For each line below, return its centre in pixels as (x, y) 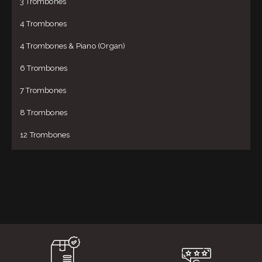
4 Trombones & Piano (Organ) (73, 46)
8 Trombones (44, 113)
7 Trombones (43, 91)
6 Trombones (44, 68)
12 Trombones (45, 135)
